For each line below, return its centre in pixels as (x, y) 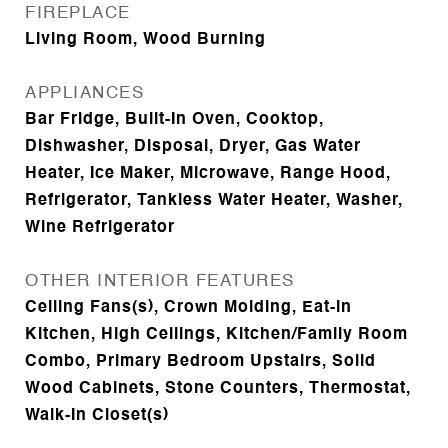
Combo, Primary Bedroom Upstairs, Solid (200, 362)
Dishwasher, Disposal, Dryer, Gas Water (193, 147)
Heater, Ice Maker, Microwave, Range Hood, (208, 174)
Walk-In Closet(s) (97, 416)
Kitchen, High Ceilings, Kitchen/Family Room (216, 335)
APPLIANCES (84, 94)
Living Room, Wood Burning (145, 40)
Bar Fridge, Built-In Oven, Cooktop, (174, 120)
